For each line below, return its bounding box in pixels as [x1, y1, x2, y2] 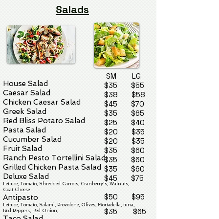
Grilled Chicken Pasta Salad [3, 163, 101, 172]
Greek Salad [3, 107, 46, 116]
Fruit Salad [3, 144, 42, 153]
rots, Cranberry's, [70, 181, 109, 186]
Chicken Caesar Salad [3, 98, 81, 107]
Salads [56, 3, 89, 16]
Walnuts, [109, 181, 129, 186]
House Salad [3, 79, 48, 88]
